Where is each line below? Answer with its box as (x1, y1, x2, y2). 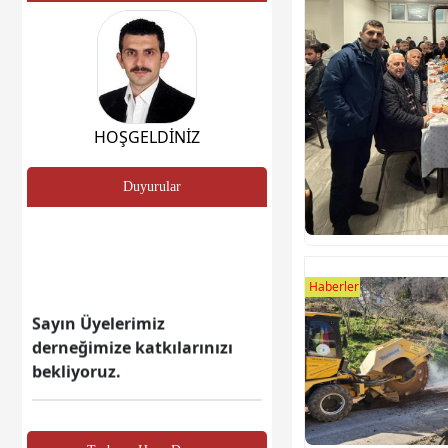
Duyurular (123, 178, 181, 194)
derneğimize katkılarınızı (32, 321, 233, 344)
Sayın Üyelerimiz (32, 297, 165, 320)
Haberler (309, 277, 359, 295)
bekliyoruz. (32, 345, 121, 368)
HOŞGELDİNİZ (94, 125, 200, 148)
